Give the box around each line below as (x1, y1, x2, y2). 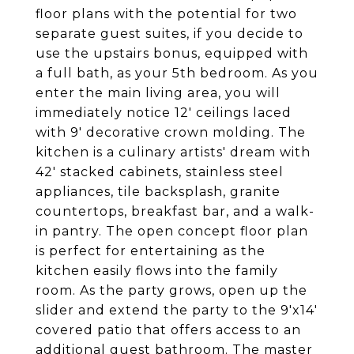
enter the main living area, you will (36, 85, 281, 100)
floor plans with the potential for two (36, 6, 297, 21)
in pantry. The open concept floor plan (36, 224, 308, 239)
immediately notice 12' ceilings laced (36, 105, 292, 120)
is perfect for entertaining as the (36, 243, 265, 258)
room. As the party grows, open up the (36, 283, 307, 298)
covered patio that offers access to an (36, 322, 301, 337)
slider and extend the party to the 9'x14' (36, 303, 318, 318)
